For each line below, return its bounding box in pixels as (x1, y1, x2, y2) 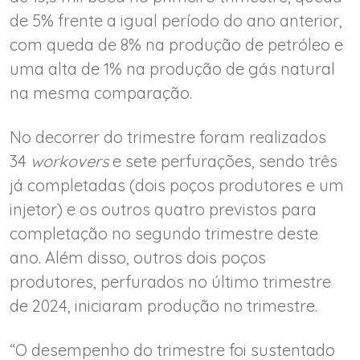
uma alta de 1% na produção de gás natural (10, 58, 335, 79)
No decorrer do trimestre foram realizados (10, 126, 326, 147)
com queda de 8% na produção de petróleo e (10, 34, 343, 55)
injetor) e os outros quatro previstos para (10, 198, 317, 219)
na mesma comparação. (10, 82, 192, 103)
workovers (31, 150, 108, 171)
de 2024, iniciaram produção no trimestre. (10, 295, 317, 316)
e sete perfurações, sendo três (108, 150, 337, 171)
